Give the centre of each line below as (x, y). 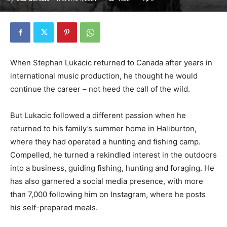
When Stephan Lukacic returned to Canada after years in (111, 63)
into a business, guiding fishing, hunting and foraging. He (112, 168)
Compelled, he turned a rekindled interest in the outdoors (113, 155)
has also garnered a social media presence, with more (107, 181)
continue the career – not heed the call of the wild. (100, 89)
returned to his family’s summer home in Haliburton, (103, 129)
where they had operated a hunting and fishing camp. (105, 142)
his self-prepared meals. (54, 208)
